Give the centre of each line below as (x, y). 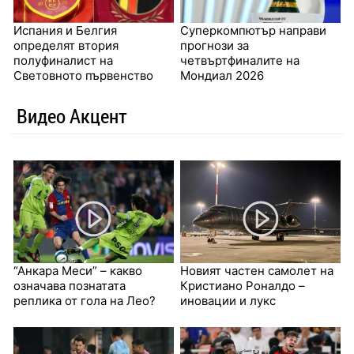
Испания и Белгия (65, 31)
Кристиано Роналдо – (243, 286)
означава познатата (69, 286)
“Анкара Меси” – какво (77, 271)
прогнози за (215, 46)
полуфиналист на (63, 61)
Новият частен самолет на (257, 271)
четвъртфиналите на (240, 61)
